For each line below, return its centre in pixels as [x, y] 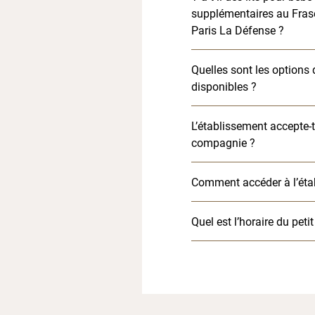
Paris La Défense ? [237, 30]
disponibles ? [224, 86]
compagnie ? [223, 142]
